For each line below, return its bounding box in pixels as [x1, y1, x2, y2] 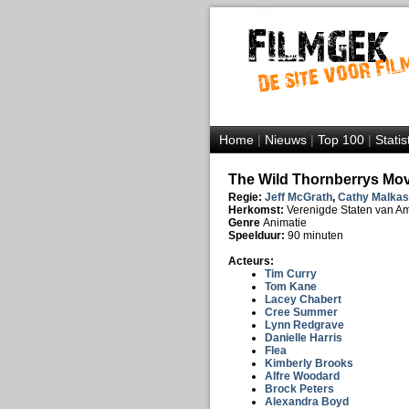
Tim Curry [264, 267, 317, 280]
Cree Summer [264, 306, 338, 319]
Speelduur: [227, 229, 288, 242]
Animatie [262, 216, 307, 229]
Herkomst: [227, 204, 287, 216]
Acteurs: [227, 255, 274, 267]
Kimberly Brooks [264, 357, 353, 370]
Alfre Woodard [264, 370, 340, 383]
